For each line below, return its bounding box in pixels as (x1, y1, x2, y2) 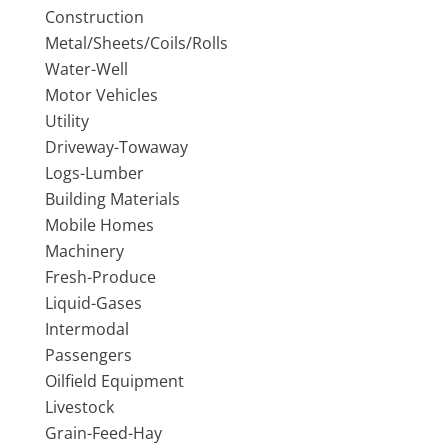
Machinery (44, 240, 124, 263)
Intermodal (44, 318, 129, 341)
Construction (44, 6, 144, 29)
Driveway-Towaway (44, 136, 188, 159)
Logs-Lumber (44, 162, 144, 185)
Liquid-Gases (44, 292, 142, 315)
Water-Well (44, 58, 128, 81)
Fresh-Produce (44, 266, 156, 289)
